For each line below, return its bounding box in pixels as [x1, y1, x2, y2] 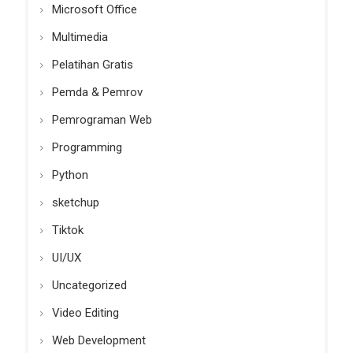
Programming [51, 140, 122, 154]
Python [51, 168, 88, 182]
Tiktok [51, 223, 84, 237]
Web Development [51, 333, 146, 347]
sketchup [51, 195, 99, 210]
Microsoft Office [51, 2, 137, 17]
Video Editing [51, 306, 119, 320]
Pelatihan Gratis [51, 58, 133, 72]
